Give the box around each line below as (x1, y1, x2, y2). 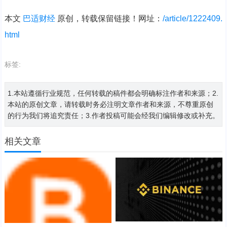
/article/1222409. (162, 14, 222, 23)
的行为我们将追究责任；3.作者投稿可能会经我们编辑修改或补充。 (7, 111, 219, 120)
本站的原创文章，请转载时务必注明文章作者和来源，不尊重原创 (7, 100, 213, 108)
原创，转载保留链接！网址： (55, 14, 163, 23)
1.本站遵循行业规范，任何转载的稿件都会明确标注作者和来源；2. (7, 89, 218, 97)
